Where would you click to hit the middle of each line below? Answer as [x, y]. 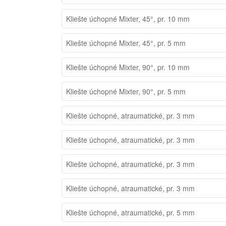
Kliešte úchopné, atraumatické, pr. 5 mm [130, 212]
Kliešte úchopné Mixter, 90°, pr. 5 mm [126, 91]
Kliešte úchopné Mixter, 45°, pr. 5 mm [126, 43]
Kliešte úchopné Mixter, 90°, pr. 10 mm [128, 67]
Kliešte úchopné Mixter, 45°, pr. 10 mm [128, 18]
